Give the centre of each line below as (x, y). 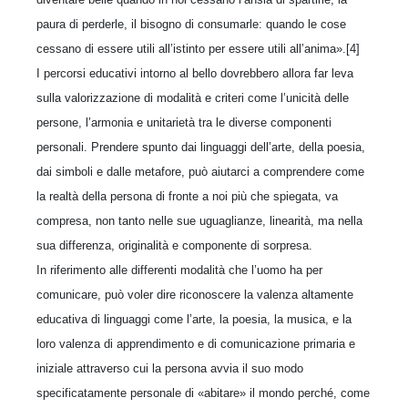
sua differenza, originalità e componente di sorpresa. (174, 245)
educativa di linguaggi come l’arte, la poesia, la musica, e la (194, 319)
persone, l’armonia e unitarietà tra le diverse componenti (184, 122)
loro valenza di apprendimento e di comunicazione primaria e (196, 343)
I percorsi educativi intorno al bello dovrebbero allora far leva (195, 73)
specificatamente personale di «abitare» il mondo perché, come (203, 393)
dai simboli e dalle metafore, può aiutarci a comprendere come (200, 171)
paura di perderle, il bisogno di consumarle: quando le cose (191, 24)
